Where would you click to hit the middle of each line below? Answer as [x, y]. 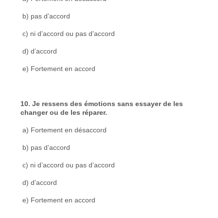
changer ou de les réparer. [64, 112]
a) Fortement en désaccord [64, 130]
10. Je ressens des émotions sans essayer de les [102, 103]
